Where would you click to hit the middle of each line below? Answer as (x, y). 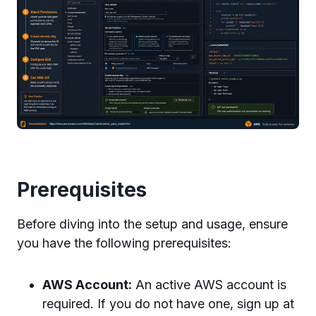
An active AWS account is (209, 285)
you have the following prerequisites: (124, 243)
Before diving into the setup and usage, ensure (152, 224)
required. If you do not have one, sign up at (168, 304)
